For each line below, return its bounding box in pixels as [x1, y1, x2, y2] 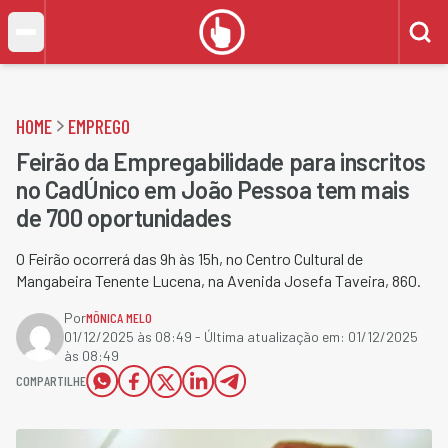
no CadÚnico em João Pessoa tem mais [16, 175, 410, 204]
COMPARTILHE [16, 372, 86, 389]
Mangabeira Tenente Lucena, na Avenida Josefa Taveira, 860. [16, 271, 421, 290]
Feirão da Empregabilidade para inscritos [16, 147, 426, 176]
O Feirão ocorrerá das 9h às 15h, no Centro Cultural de [16, 249, 363, 268]
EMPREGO [68, 114, 130, 138]
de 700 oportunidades [16, 203, 232, 232]
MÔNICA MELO [86, 309, 152, 326]
